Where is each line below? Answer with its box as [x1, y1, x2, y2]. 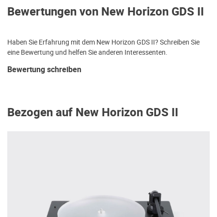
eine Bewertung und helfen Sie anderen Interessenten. [7, 47, 168, 58]
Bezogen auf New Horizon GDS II [7, 104, 178, 122]
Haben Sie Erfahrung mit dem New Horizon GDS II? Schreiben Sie [7, 37, 200, 47]
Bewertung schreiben [7, 64, 81, 76]
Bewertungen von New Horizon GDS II [7, 3, 204, 21]
